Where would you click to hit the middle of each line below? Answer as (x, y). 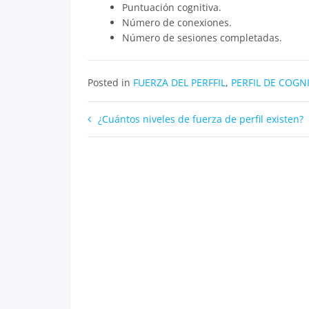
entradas (122, 168)
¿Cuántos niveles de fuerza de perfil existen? (201, 119)
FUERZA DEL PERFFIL (179, 82)
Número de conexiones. (177, 22)
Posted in (110, 82)
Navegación (133, 122)
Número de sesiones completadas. (202, 38)
